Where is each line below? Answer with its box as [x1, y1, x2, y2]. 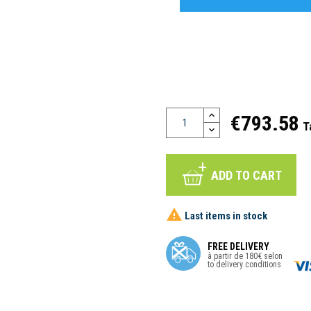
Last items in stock [183, 209, 267, 222]
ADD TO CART [211, 168, 282, 183]
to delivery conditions [208, 260, 281, 269]
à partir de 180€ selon [208, 251, 283, 261]
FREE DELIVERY [208, 241, 269, 252]
